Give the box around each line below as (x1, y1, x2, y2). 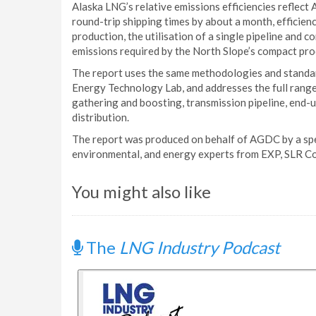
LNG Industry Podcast (119, 237, 280, 257)
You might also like (72, 181, 211, 202)
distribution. (72, 111, 129, 123)
